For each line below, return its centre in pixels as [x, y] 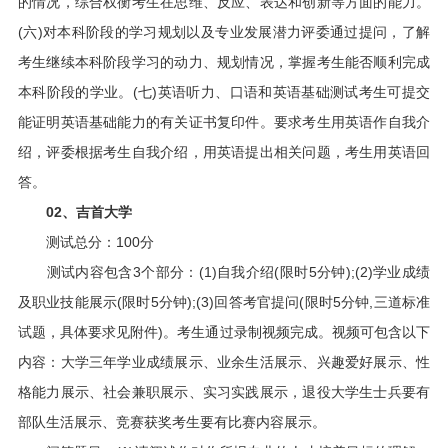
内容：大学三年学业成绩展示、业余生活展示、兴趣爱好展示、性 [224, 362]
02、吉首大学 [88, 212]
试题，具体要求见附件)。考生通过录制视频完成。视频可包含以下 [224, 332]
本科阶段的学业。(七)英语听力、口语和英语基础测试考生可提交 [224, 92]
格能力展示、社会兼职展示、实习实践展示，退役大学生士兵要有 [224, 392]
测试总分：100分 [85, 242]
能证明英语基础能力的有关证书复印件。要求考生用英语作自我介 [224, 122]
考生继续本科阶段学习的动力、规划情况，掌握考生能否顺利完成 [224, 62]
